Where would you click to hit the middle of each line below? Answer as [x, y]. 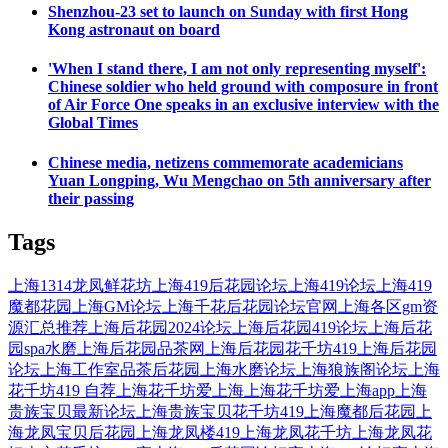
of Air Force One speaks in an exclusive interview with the [243, 105]
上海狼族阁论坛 [352, 369]
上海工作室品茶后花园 [120, 369]
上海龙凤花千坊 [296, 432]
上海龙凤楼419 [188, 432]
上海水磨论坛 [248, 369]
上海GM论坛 [117, 306]
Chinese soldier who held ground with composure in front [243, 87]
